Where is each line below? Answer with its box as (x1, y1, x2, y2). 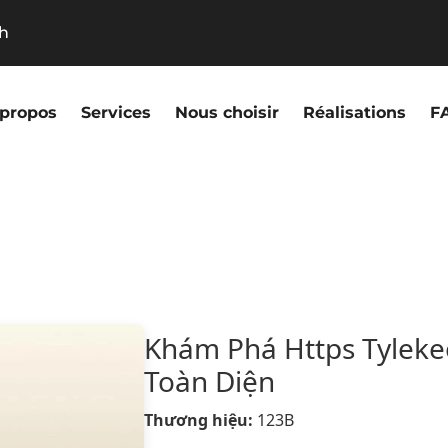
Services (81, 103, 151, 122)
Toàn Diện (143, 362, 275, 401)
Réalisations (303, 103, 406, 122)
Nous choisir (175, 103, 279, 122)
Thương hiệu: (143, 409, 253, 432)
